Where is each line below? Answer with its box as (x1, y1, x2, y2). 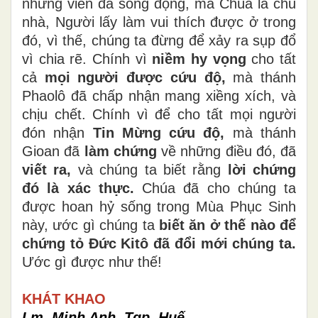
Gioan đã (22, 143, 84, 159)
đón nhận (22, 124, 93, 141)
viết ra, (22, 161, 72, 177)
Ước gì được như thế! (22, 253, 162, 270)
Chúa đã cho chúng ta (133, 180, 296, 196)
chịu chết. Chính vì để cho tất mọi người (22, 106, 296, 122)
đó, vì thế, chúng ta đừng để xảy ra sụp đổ (22, 32, 296, 48)
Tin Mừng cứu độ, (92, 124, 225, 141)
